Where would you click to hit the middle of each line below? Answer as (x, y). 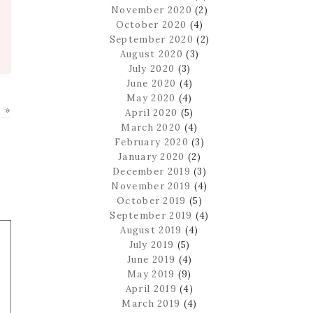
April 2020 (152, 112)
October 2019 (152, 201)
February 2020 (151, 142)
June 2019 (151, 259)
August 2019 (151, 230)
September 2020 (151, 39)
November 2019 (151, 186)
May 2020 (151, 98)
